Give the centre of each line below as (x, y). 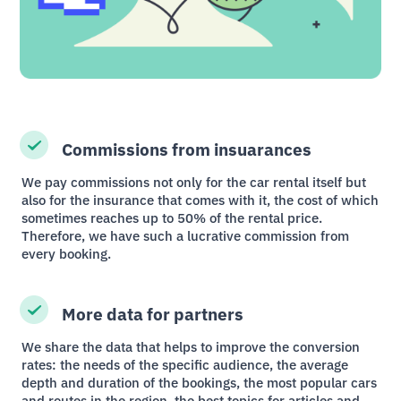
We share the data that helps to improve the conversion (191, 346)
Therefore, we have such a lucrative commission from (186, 235)
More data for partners (152, 314)
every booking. (67, 253)
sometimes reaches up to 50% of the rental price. (172, 218)
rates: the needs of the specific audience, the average (185, 364)
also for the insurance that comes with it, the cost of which (200, 200)
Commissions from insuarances (186, 149)
